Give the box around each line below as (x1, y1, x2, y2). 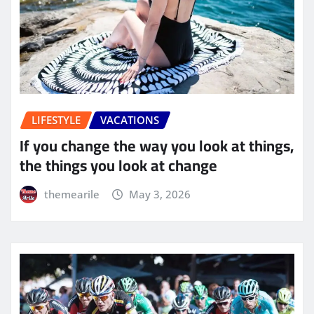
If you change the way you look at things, (20, 130, 294, 161)
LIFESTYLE (32, 112, 81, 127)
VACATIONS (100, 112, 159, 127)
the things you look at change (20, 150, 217, 180)
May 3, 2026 (129, 186, 191, 201)
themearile (43, 186, 100, 201)
